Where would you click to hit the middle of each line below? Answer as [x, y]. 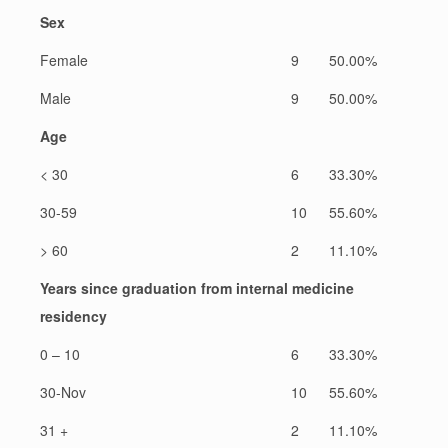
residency [73, 315]
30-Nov [63, 391]
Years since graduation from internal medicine [197, 287]
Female [64, 59]
